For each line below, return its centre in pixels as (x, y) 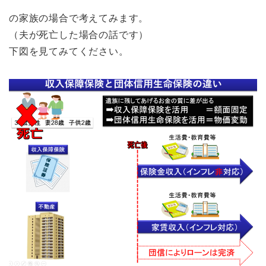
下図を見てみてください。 (69, 51)
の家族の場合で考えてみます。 (79, 18)
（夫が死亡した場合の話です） (79, 34)
